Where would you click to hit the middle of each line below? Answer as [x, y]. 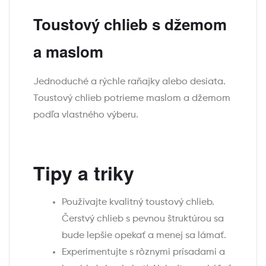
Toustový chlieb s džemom [130, 24]
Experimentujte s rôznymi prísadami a [143, 252]
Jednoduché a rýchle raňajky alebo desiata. [129, 82]
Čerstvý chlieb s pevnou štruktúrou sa [143, 219]
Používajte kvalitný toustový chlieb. [138, 202]
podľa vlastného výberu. [86, 115]
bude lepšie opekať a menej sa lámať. [144, 235]
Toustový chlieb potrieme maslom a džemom [132, 98]
